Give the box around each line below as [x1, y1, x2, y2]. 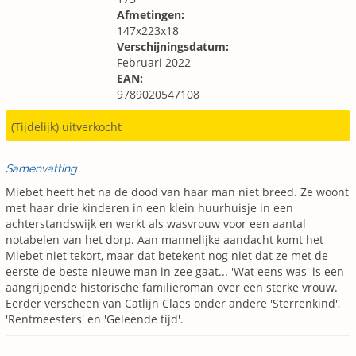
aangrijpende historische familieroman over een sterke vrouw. [6, 280, 338, 296]
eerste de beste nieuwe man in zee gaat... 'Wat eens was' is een [6, 264, 344, 280]
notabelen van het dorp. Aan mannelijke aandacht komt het [6, 232, 323, 248]
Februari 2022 [117, 55, 191, 70]
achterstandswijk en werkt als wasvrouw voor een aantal [6, 216, 306, 232]
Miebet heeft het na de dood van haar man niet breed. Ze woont [6, 184, 349, 200]
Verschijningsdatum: [117, 39, 229, 54]
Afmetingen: [117, 7, 184, 22]
